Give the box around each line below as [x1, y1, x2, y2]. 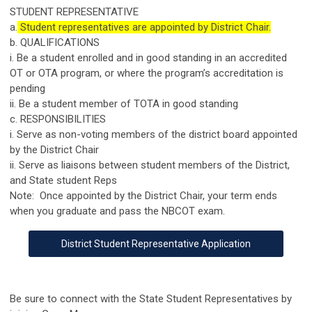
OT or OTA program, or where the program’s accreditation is [10, 67, 283, 80]
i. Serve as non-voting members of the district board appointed [10, 128, 297, 141]
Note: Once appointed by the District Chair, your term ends [10, 189, 277, 203]
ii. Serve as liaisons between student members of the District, [10, 159, 290, 172]
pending [10, 82, 45, 95]
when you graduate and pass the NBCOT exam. [10, 205, 228, 218]
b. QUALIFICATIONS [10, 36, 100, 49]
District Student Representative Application [61, 238, 251, 250]
